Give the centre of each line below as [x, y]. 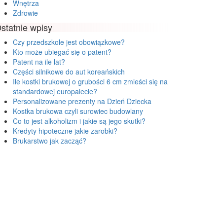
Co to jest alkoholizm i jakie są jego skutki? [79, 121]
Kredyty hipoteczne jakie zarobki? [65, 131]
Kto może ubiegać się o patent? [62, 52]
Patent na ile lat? [39, 62]
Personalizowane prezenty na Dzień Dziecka [82, 101]
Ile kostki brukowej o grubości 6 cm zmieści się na [90, 81]
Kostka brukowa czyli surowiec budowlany [78, 111]
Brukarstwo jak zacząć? [50, 141]
